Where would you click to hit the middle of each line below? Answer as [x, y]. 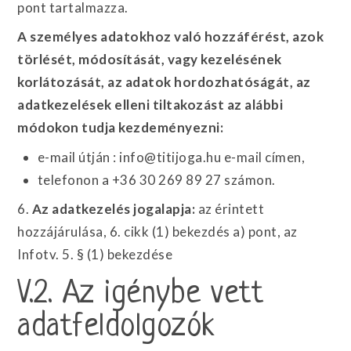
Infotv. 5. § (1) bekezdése [95, 254]
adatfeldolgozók [116, 327]
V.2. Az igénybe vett [141, 295]
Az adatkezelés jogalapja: [114, 209]
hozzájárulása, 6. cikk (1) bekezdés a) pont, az [157, 232]
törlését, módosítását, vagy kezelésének [150, 59]
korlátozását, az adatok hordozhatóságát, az [164, 82]
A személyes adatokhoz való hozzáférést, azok [171, 36]
